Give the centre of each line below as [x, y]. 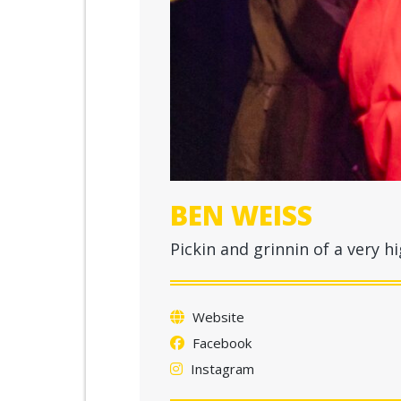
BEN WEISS [241, 215]
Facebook [220, 342]
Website [216, 316]
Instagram [220, 368]
